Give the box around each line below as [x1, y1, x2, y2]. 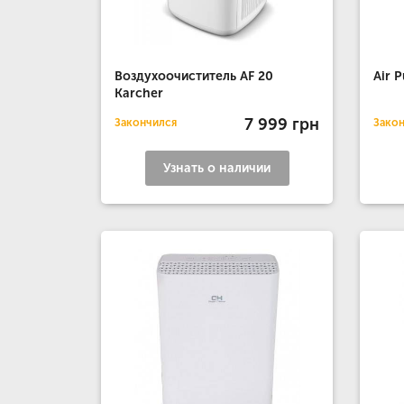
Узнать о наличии [163, 161, 271, 176]
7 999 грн [244, 114, 320, 134]
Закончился [115, 116, 177, 129]
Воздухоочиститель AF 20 [115, 69, 273, 84]
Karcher [115, 86, 163, 101]
